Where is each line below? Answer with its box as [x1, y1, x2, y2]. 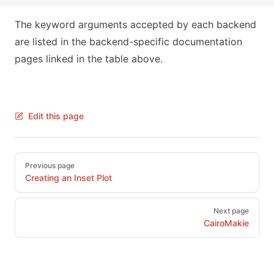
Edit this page [28, 111, 84, 121]
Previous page [25, 161, 75, 170]
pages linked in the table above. [15, 53, 163, 65]
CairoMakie [204, 218, 249, 228]
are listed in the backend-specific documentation [15, 35, 242, 48]
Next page [213, 206, 249, 215]
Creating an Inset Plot [25, 172, 112, 183]
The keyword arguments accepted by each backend [15, 18, 256, 31]
